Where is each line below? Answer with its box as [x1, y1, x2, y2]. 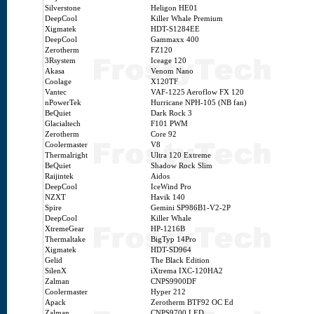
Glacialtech [45, 120, 81, 128]
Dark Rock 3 [151, 109, 192, 117]
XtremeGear [45, 225, 84, 233]
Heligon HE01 [151, 4, 198, 12]
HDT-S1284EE [151, 25, 200, 33]
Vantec [45, 88, 67, 96]
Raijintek [45, 172, 74, 180]
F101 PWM [151, 120, 188, 128]
